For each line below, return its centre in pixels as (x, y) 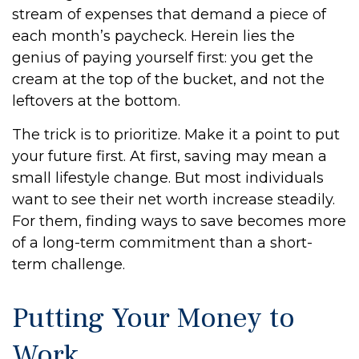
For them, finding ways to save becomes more (179, 221)
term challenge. (69, 264)
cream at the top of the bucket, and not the (168, 79)
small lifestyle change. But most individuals (168, 178)
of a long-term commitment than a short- (162, 243)
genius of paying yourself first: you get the (163, 58)
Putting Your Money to (153, 318)
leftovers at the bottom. (96, 101)
